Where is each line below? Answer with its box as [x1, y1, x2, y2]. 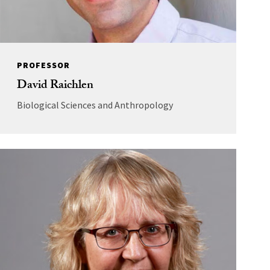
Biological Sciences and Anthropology [16, 98, 173, 111]
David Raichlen [16, 75, 93, 96]
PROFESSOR [16, 59, 70, 71]
